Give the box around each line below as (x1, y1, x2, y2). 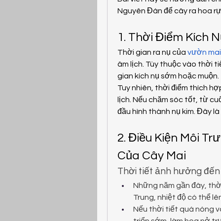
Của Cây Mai (117, 149, 186, 162)
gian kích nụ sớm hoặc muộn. (117, 72, 219, 80)
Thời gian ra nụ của (117, 48, 187, 56)
